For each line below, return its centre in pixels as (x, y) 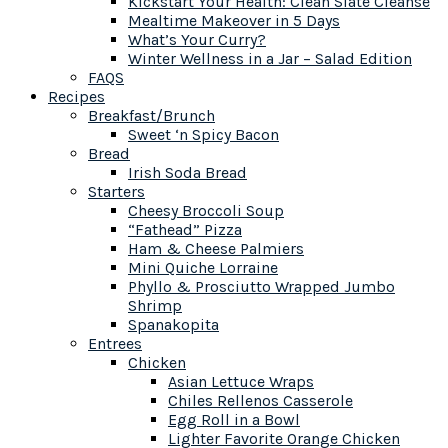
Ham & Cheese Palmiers (216, 248)
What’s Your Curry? (197, 39)
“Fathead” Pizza (185, 229)
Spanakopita (173, 324)
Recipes (76, 96)
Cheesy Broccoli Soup (206, 210)
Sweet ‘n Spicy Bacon (203, 134)
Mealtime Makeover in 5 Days (234, 20)
